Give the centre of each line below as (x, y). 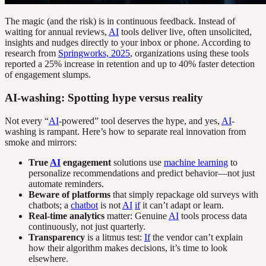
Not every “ (27, 121)
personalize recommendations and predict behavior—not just (142, 173)
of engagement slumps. (48, 75)
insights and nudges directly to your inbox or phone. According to (128, 43)
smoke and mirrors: (41, 142)
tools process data (213, 216)
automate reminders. (66, 183)
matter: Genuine (137, 216)
